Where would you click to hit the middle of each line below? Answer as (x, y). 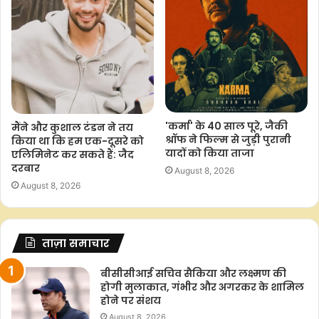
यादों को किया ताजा (210, 153)
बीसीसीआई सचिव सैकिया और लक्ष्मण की (193, 273)
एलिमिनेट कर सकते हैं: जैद (73, 154)
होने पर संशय (131, 300)
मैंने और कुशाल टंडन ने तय (72, 127)
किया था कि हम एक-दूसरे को (78, 141)
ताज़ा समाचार (76, 243)
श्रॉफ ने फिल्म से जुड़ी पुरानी (228, 140)
